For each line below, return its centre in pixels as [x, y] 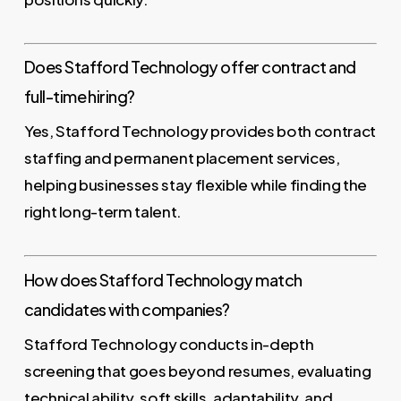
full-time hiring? [79, 97]
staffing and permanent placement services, [182, 158]
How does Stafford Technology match [163, 279]
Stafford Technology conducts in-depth [169, 343]
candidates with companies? [127, 309]
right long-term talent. [103, 212]
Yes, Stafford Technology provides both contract [200, 131]
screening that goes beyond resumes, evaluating [197, 370]
